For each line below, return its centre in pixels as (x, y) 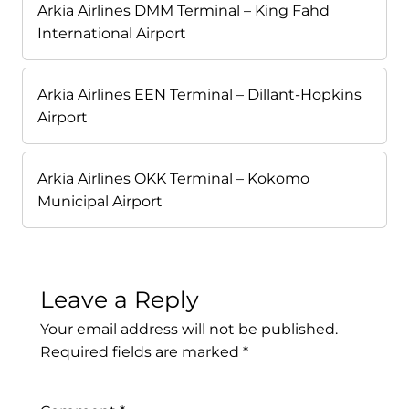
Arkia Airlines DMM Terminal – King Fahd (184, 11)
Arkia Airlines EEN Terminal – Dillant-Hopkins (199, 95)
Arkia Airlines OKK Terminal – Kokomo (173, 179)
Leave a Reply (120, 300)
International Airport (112, 34)
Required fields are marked (142, 352)
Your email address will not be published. (189, 330)
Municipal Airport (100, 202)
